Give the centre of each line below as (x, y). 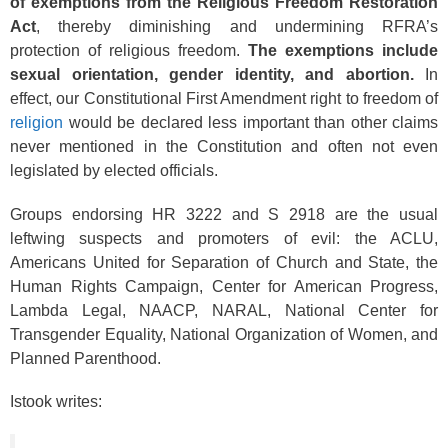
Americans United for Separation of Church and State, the (224, 262)
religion (36, 122)
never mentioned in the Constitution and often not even (224, 146)
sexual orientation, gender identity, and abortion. (212, 74)
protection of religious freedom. (129, 50)
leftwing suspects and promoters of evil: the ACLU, (224, 238)
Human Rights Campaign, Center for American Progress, (224, 286)
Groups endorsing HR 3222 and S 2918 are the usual (224, 214)
